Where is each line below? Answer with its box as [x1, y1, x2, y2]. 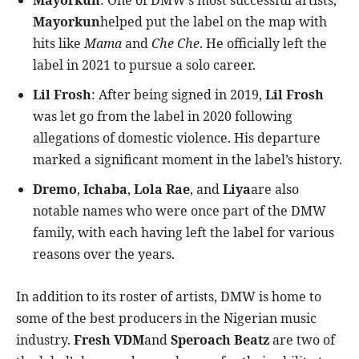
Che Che [151, 34, 200, 53]
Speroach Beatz [171, 331, 269, 349]
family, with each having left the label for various [33, 224, 334, 242]
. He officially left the [200, 34, 327, 53]
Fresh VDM [74, 331, 144, 349]
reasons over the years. [33, 245, 175, 264]
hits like [33, 34, 84, 53]
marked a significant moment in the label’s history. [33, 151, 342, 169]
